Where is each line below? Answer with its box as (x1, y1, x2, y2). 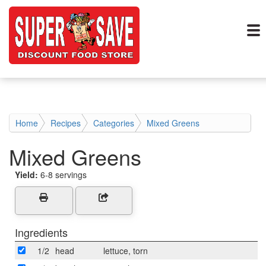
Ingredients (15, 224, 68, 240)
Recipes (50, 117, 81, 129)
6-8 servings (40, 169, 87, 180)
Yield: (15, 169, 40, 180)
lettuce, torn (103, 245, 148, 256)
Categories (93, 117, 134, 129)
